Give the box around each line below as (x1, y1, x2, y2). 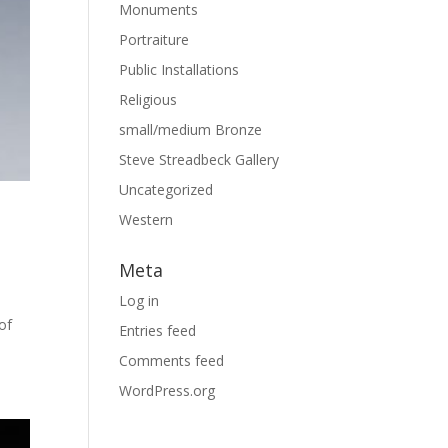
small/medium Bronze (119, 120, 263, 139)
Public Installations (119, 60, 240, 79)
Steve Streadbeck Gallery (119, 150, 280, 169)
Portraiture (119, 30, 190, 49)
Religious (119, 90, 178, 109)
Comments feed (119, 351, 225, 370)
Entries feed (119, 321, 197, 340)
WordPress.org (119, 381, 216, 400)
